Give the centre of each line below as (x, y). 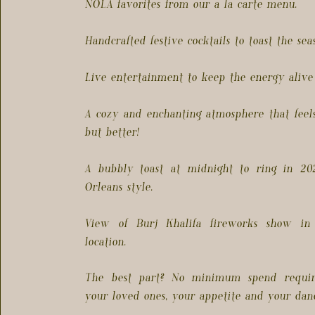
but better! (112, 132)
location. (105, 242)
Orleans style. (119, 187)
